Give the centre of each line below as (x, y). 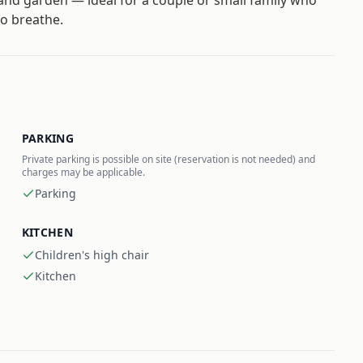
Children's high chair (92, 255)
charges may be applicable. (83, 172)
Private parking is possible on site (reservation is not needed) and (168, 159)
